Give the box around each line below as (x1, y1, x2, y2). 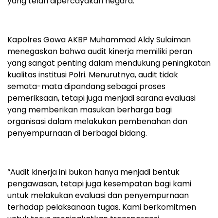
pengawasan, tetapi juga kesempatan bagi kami (7, 178, 191, 189)
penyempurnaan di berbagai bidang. (7, 127, 147, 139)
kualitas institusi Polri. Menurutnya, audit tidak (7, 69, 178, 80)
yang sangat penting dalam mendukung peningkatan (7, 57, 211, 69)
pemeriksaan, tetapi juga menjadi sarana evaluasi (7, 92, 196, 104)
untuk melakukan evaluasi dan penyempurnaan (7, 189, 189, 201)
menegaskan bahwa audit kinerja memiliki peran (7, 45, 192, 57)
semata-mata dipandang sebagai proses (7, 80, 165, 92)
